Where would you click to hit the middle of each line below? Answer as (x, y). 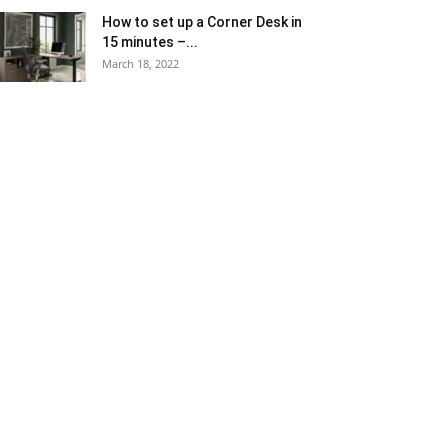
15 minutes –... (150, 42)
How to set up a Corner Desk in (202, 22)
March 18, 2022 (140, 63)
